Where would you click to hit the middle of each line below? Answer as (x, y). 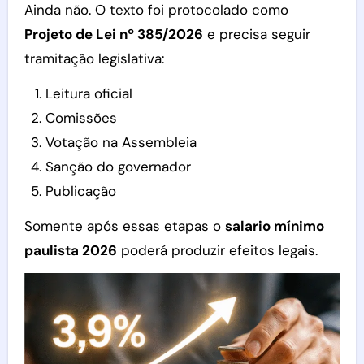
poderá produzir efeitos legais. (217, 250)
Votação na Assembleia (121, 142)
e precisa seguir (256, 34)
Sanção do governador (118, 166)
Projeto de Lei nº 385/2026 (113, 34)
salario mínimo (274, 225)
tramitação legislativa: (94, 58)
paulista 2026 (70, 250)
